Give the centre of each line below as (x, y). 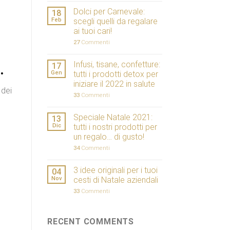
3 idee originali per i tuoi (116, 170)
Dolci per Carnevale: (109, 12)
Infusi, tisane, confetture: (117, 65)
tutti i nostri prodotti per (115, 127)
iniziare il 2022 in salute (114, 84)
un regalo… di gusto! (109, 137)
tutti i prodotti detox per (116, 74)
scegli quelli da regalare (116, 22)
